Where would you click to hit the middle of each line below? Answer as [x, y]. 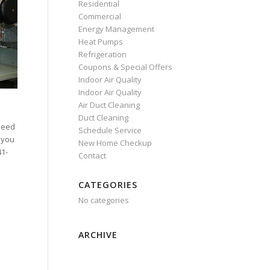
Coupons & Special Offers [125, 67]
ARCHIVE [98, 235]
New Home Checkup [115, 143]
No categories [103, 200]
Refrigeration [102, 54]
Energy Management [116, 29]
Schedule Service [110, 130]
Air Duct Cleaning [109, 105]
